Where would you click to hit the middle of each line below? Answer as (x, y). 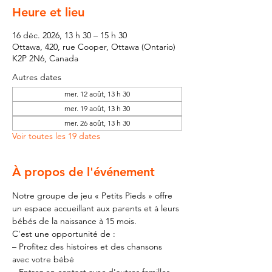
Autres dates (37, 77)
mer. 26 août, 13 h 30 (97, 123)
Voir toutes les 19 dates (56, 136)
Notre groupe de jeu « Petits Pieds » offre (93, 195)
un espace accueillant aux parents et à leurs (97, 208)
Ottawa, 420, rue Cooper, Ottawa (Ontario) (94, 47)
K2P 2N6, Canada (45, 58)
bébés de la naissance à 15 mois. (74, 221)
